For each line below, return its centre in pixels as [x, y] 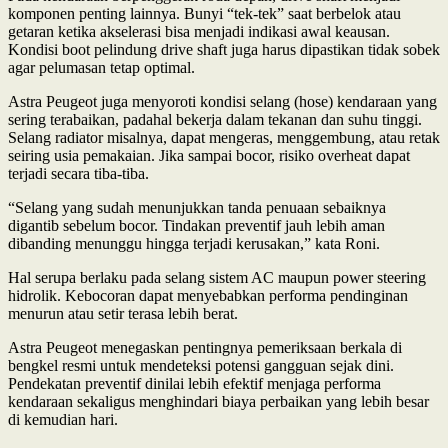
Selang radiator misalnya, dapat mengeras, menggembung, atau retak [224, 137]
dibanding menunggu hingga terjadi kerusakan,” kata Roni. [194, 243]
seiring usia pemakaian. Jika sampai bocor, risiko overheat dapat [209, 155]
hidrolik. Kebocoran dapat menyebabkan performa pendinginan [208, 295]
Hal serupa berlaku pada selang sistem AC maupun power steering [217, 277]
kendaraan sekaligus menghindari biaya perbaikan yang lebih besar [218, 401]
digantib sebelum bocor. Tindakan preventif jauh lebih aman [196, 225]
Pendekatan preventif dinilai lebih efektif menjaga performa [194, 383]
